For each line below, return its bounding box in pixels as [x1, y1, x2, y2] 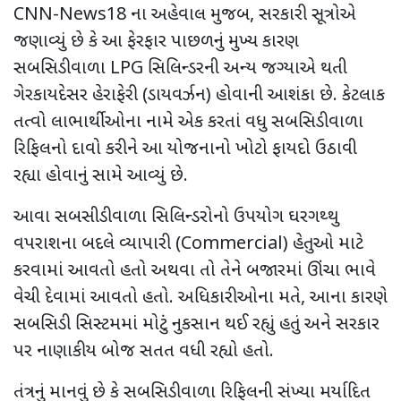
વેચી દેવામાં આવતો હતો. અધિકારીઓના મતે [13, 286, 301, 310]
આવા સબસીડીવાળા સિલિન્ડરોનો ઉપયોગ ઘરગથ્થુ [13, 205, 339, 229]
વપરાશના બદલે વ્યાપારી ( [13, 232, 181, 256]
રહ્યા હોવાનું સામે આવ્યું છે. [13, 164, 188, 188]
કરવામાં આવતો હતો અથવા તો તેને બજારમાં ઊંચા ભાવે [13, 259, 376, 283]
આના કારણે [310, 286, 388, 310]
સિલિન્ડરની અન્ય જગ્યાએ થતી [143, 56, 347, 81]
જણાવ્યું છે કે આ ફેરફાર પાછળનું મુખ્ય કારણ [13, 30, 299, 54]
